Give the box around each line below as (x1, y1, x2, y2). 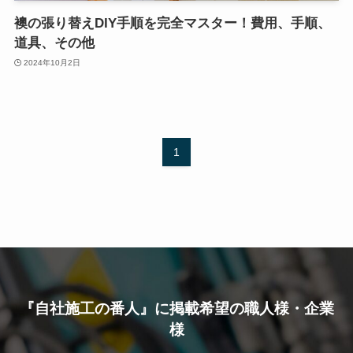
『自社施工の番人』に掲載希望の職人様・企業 (19, 299, 334, 318)
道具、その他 (13, 35, 95, 51)
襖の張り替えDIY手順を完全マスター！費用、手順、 (13, 16, 331, 32)
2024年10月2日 (24, 58, 81, 67)
